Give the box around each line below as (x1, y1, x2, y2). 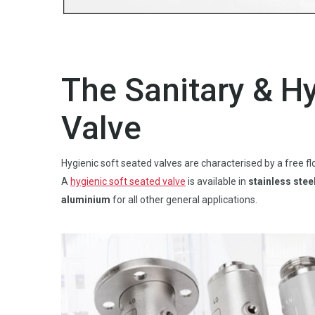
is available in (186, 176, 248, 188)
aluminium (61, 194, 110, 206)
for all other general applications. (110, 194, 257, 206)
